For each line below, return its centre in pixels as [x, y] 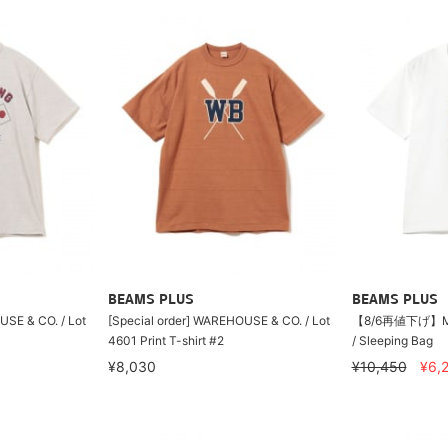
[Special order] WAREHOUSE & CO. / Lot [218, 320]
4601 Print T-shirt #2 [165, 340]
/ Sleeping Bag [392, 340]
